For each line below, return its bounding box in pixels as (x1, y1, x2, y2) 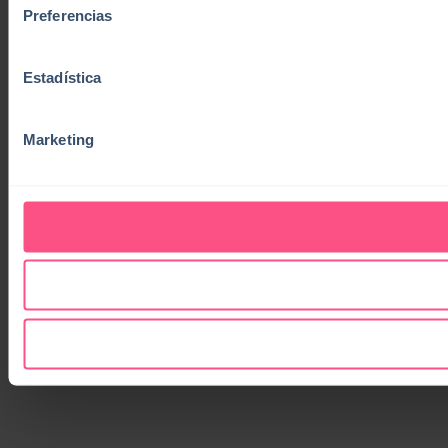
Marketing (23, 130, 94, 147)
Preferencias (23, 6, 113, 23)
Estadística (23, 68, 102, 85)
